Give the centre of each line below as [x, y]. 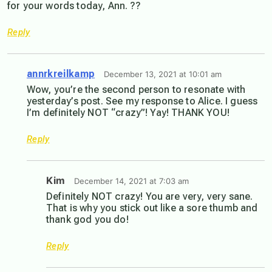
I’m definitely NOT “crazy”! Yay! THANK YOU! [128, 113]
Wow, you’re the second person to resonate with [136, 90]
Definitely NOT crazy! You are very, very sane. [150, 197]
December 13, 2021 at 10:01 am [163, 74]
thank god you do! [87, 220]
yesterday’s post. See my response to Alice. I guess [142, 101]
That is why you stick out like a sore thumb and [152, 208]
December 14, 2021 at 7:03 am [131, 181]
